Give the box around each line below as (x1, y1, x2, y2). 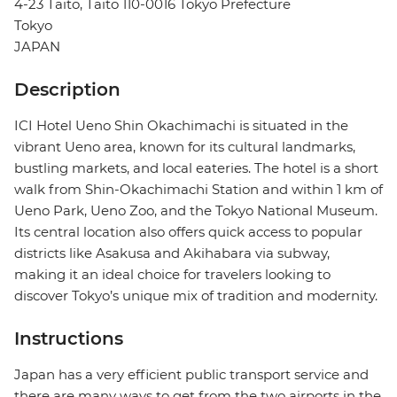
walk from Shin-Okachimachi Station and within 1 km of (14, 181, 383, 198)
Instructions (14, 328, 123, 350)
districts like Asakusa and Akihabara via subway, (14, 245, 330, 262)
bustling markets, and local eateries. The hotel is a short (14, 160, 378, 177)
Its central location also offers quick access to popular (14, 223, 362, 241)
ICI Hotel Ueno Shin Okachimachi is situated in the (14, 117, 348, 135)
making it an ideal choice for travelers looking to (14, 266, 331, 284)
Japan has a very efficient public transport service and (14, 366, 369, 384)
